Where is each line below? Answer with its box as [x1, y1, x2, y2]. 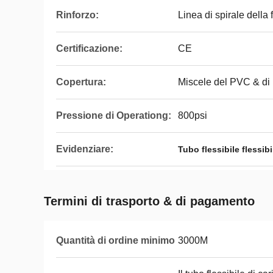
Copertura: [56, 77, 106, 87]
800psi [178, 110, 207, 121]
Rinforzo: [56, 10, 99, 20]
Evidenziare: [56, 144, 113, 154]
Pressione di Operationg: [56, 110, 171, 121]
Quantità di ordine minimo [56, 235, 175, 246]
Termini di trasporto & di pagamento [44, 194, 255, 208]
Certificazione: [56, 43, 122, 54]
